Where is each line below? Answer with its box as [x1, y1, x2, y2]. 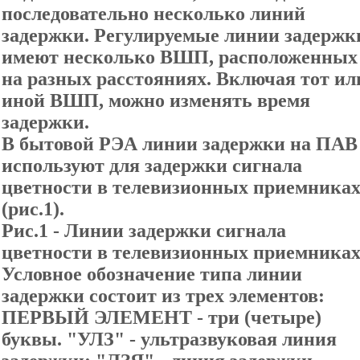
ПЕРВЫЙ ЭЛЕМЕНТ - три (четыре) [2, 307, 321, 328]
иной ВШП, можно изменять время [2, 90, 310, 111]
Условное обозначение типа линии [2, 264, 302, 284]
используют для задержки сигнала [2, 155, 302, 176]
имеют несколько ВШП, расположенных [2, 47, 358, 67]
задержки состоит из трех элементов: [2, 285, 325, 306]
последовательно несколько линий [2, 3, 305, 24]
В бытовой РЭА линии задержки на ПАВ [2, 133, 358, 154]
